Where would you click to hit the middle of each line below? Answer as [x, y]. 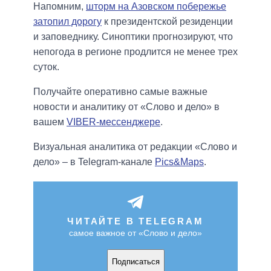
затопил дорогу [67, 22]
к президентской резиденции [167, 22]
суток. [46, 67]
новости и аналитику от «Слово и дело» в [126, 107]
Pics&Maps [179, 162]
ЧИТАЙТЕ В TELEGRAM [135, 221]
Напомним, [60, 7]
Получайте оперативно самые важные [120, 92]
